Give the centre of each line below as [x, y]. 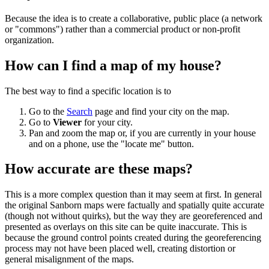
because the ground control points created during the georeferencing [133, 238]
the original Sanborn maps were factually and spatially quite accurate [134, 205]
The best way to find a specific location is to [88, 91]
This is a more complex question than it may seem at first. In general [133, 195]
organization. [29, 40]
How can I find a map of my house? [113, 65]
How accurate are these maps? [99, 169]
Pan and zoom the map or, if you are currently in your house [142, 133]
